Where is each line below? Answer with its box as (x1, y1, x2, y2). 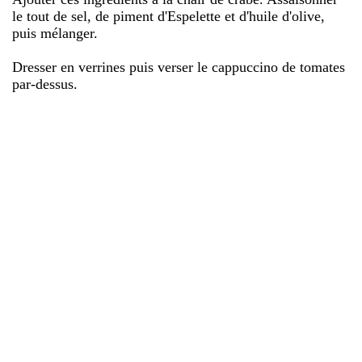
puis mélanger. (12, 24, 98, 41)
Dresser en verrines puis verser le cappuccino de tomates (12, 58, 345, 75)
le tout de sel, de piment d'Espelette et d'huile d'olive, (12, 7, 325, 24)
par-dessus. (12, 75, 78, 92)
